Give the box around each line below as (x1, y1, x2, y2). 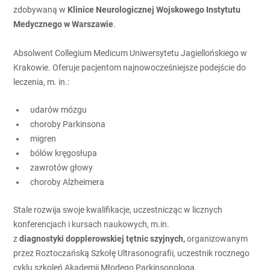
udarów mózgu (30, 105, 87, 115)
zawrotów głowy (30, 163, 93, 172)
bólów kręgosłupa (30, 148, 98, 158)
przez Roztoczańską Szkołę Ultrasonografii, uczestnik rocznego (13, 248, 250, 258)
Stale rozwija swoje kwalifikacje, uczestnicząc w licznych (13, 205, 223, 215)
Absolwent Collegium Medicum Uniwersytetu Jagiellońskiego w (13, 48, 248, 58)
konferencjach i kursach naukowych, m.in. (13, 219, 174, 229)
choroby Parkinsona (30, 119, 106, 129)
